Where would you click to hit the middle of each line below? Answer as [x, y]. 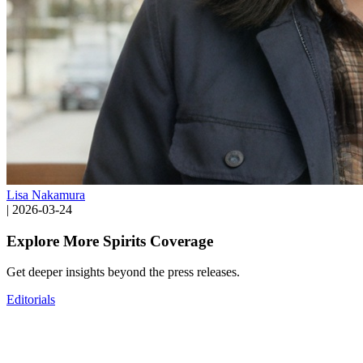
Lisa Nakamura [46, 194]
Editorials [31, 300]
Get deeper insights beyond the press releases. [123, 272]
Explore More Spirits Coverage [110, 241]
